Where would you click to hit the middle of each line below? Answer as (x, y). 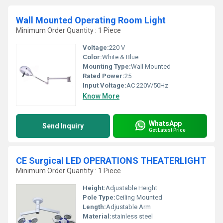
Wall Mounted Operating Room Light (91, 20)
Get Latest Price (167, 130)
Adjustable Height (131, 188)
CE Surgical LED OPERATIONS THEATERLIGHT (111, 161)
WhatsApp (165, 123)
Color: (92, 57)
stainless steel (132, 216)
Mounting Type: (107, 66)
